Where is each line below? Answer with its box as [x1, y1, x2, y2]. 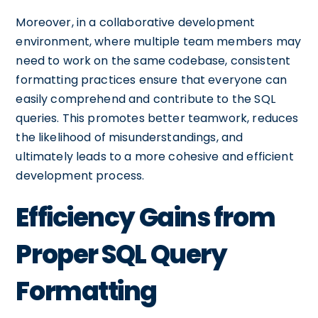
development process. [16, 168, 145, 184]
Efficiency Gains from [16, 199, 275, 236]
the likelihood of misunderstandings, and [16, 129, 243, 146]
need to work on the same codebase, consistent [16, 53, 291, 69]
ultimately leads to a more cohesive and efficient [16, 148, 294, 165]
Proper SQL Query [16, 236, 227, 273]
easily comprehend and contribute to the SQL [16, 91, 275, 107]
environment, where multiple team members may [16, 33, 301, 50]
